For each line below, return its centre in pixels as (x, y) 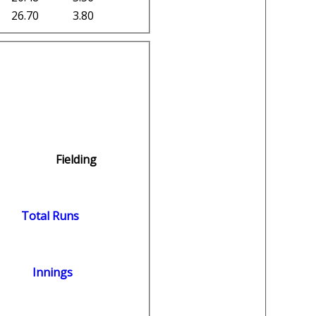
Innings (52, 273)
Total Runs (50, 216)
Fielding (76, 160)
